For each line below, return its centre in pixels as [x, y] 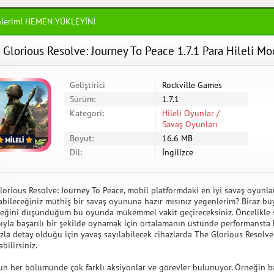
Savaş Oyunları [190, 124]
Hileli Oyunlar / [191, 113]
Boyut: [82, 138]
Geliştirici [87, 85]
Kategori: [87, 113]
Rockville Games [192, 85]
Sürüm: [83, 99]
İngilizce [178, 152]
